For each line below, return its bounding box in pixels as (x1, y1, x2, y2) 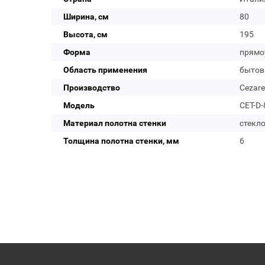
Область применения (63, 65, 147, 75)
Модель (63, 101, 95, 110)
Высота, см (63, 30, 108, 39)
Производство (63, 83, 120, 92)
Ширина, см (63, 12, 109, 21)
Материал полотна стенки (63, 118, 166, 128)
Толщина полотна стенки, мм (63, 136, 179, 146)
